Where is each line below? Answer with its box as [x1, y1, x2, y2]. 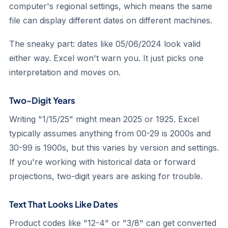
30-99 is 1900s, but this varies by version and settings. [9, 142, 219, 153]
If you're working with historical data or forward [9, 157, 195, 167]
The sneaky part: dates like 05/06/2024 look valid [9, 39, 201, 49]
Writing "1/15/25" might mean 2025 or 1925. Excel [9, 114, 199, 124]
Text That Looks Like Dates [9, 198, 118, 210]
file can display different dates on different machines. [9, 15, 212, 25]
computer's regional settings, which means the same [9, 1, 212, 11]
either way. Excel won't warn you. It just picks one [9, 53, 204, 63]
